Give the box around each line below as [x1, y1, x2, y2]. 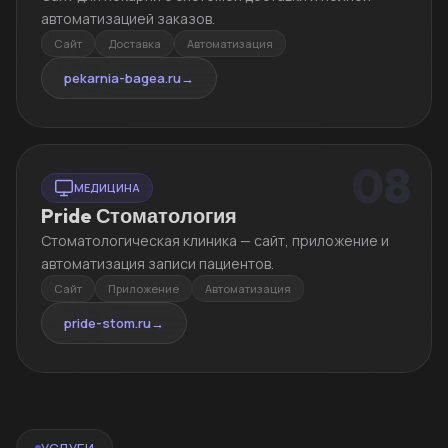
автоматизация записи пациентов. [41, 253, 274, 273]
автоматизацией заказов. [41, 8, 215, 28]
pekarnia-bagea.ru [64, 68, 181, 87]
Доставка [108, 35, 161, 51]
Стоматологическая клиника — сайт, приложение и [41, 230, 389, 250]
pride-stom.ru [64, 313, 151, 332]
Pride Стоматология [41, 202, 237, 228]
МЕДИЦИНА [74, 180, 140, 196]
